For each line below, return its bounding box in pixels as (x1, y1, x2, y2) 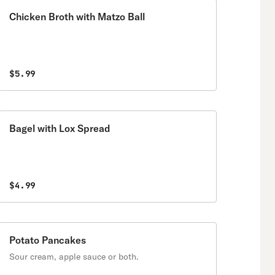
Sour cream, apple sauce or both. (9, 251, 139, 262)
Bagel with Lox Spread (9, 122, 110, 134)
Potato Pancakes (9, 234, 86, 246)
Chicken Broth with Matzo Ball (9, 10, 145, 23)
